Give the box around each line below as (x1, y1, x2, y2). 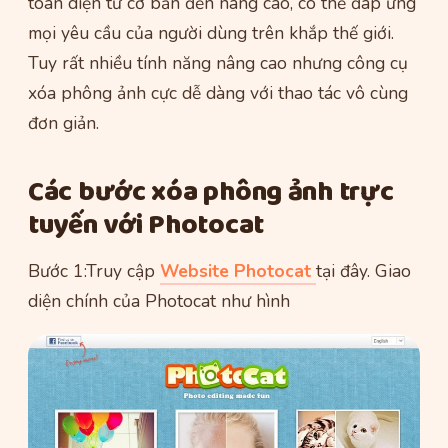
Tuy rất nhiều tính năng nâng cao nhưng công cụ (28, 51, 408, 76)
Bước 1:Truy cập (28, 259, 160, 284)
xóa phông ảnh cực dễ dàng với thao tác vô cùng (28, 81, 408, 106)
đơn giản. (28, 111, 99, 136)
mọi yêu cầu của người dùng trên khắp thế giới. (28, 21, 394, 46)
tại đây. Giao (316, 259, 411, 284)
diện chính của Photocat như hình (28, 289, 290, 314)
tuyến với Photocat (28, 203, 264, 249)
